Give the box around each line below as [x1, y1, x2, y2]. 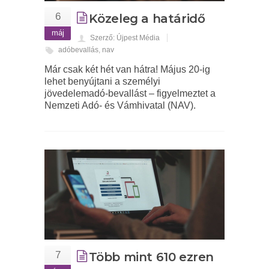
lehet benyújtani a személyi [44, 76, 160, 87]
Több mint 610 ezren [88, 250, 214, 265]
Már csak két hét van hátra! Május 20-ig [44, 64, 210, 75]
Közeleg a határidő [88, 11, 205, 26]
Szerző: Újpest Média [90, 34, 160, 43]
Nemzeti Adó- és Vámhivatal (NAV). [44, 100, 196, 111]
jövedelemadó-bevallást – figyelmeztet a [44, 88, 216, 99]
